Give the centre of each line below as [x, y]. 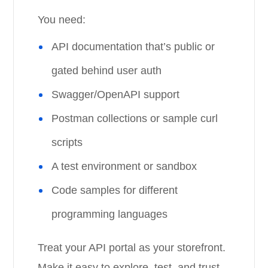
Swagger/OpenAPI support [116, 95]
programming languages [110, 214]
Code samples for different [115, 190]
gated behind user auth [107, 71]
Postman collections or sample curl [135, 118]
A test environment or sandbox [124, 166]
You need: [62, 20]
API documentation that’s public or [133, 47]
